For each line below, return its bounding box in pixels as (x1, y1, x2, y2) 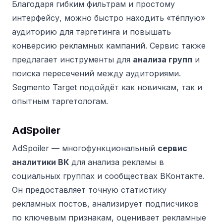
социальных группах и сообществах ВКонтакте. (12, 171, 205, 181)
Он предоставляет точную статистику (12, 185, 166, 195)
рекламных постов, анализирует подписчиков (12, 199, 199, 209)
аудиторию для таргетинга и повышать (12, 27, 171, 37)
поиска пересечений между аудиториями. (12, 68, 181, 79)
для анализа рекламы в (69, 157, 164, 167)
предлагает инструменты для (12, 55, 133, 65)
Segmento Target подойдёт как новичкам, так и (12, 82, 202, 93)
